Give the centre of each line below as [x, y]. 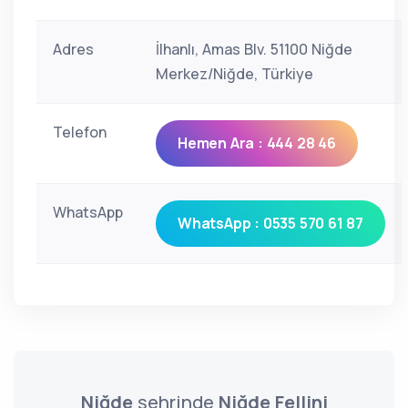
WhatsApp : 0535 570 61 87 [270, 223]
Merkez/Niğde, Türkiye [235, 74]
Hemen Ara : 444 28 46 [257, 143]
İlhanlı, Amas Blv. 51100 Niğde [254, 49]
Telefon [80, 132]
